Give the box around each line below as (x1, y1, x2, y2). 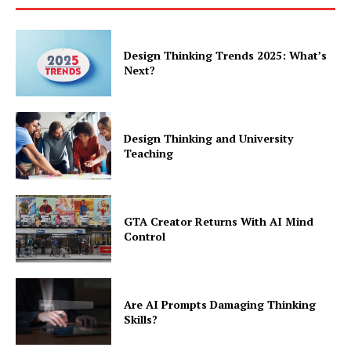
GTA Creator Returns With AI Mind (124, 213, 314, 229)
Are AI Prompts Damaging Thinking (124, 296, 317, 312)
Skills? (124, 311, 158, 327)
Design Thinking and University (124, 131, 294, 147)
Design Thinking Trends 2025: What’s (124, 48, 327, 63)
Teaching (124, 146, 174, 161)
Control (124, 228, 166, 244)
